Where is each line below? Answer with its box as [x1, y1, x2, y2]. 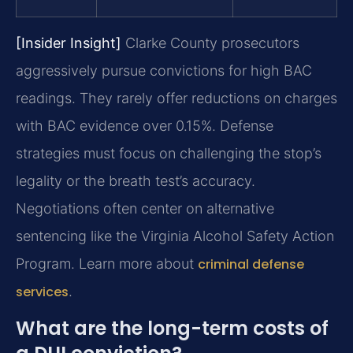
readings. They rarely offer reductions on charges [16, 89, 337, 106]
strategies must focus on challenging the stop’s [16, 144, 321, 162]
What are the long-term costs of [16, 315, 329, 342]
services [16, 282, 69, 301]
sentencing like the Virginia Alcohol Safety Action [16, 227, 334, 244]
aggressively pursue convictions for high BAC [16, 61, 312, 79]
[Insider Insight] [16, 34, 121, 51]
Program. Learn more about [16, 255, 198, 272]
